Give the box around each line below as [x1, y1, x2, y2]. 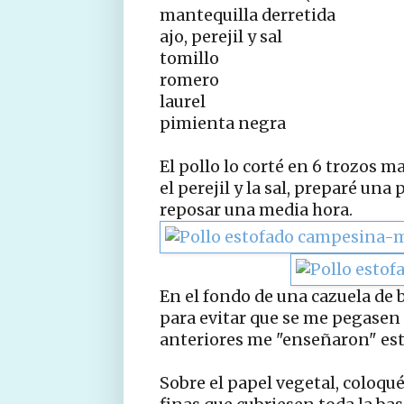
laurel [160, 91, 206, 112]
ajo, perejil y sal [160, 26, 282, 47]
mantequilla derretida [160, 5, 335, 25]
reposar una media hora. [160, 199, 353, 220]
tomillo [160, 48, 219, 69]
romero [160, 69, 219, 90]
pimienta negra [160, 113, 286, 133]
